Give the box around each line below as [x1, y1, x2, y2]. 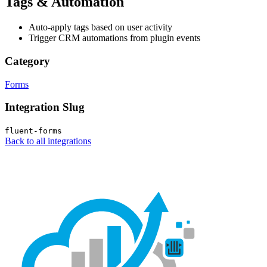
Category [5, 54, 50, 67]
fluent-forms [5, 126, 62, 136]
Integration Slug [5, 101, 85, 114]
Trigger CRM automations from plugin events [29, 33, 200, 44]
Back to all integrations [5, 136, 91, 147]
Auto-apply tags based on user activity [29, 22, 172, 33]
